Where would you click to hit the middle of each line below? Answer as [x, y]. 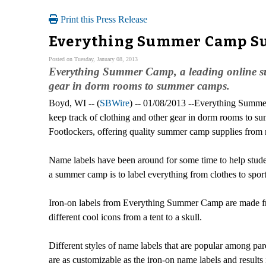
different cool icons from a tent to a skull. [125, 217]
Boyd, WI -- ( [74, 103]
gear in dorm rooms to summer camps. [139, 85]
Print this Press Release [103, 19]
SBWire [115, 103]
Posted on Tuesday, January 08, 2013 [93, 59]
